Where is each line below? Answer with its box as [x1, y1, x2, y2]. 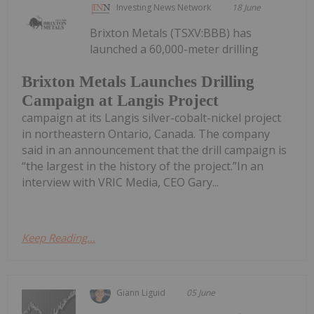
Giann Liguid [116, 286, 166, 299]
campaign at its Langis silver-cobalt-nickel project [22, 109, 281, 125]
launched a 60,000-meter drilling [90, 41, 259, 57]
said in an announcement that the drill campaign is [22, 142, 287, 158]
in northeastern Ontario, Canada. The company [22, 125, 270, 142]
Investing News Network [116, 1, 212, 14]
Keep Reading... [22, 230, 95, 245]
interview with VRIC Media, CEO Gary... [22, 174, 219, 190]
